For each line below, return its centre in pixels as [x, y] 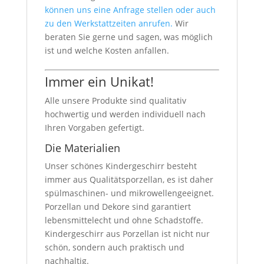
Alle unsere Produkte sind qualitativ [115, 100]
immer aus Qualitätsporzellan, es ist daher [129, 179]
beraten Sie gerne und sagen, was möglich [128, 37]
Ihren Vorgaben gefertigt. [94, 127]
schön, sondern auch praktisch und [114, 247]
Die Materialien [82, 148]
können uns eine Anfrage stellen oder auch [130, 9]
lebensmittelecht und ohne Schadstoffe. [124, 220]
